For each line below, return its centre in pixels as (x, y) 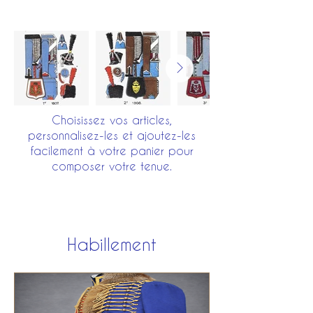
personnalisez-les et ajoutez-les (112, 135)
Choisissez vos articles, (112, 120)
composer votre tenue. (112, 166)
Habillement (112, 244)
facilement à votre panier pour (112, 151)
